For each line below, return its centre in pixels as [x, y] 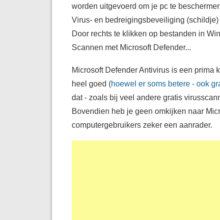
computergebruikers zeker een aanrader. [142, 124]
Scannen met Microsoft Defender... [131, 47]
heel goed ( [91, 83]
